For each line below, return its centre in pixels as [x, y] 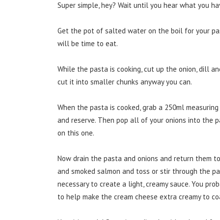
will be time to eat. [88, 43]
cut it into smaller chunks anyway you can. [125, 82]
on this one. [76, 133]
